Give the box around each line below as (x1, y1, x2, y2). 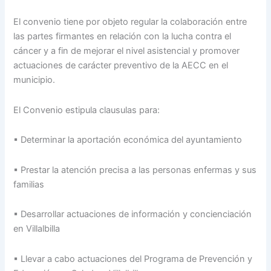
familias (13, 178, 45, 190)
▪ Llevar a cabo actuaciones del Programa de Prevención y (13, 253, 253, 264)
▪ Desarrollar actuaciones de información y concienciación (13, 209, 252, 220)
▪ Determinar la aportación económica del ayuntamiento (13, 134, 243, 146)
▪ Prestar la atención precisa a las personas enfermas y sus (13, 164, 257, 175)
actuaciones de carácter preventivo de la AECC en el (13, 60, 229, 71)
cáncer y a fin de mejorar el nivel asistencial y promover (13, 45, 240, 57)
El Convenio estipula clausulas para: (13, 104, 160, 116)
